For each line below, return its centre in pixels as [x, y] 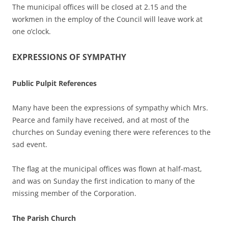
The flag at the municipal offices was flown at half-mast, [107, 169]
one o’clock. [32, 31]
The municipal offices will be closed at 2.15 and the [99, 7]
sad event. [30, 144]
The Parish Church [44, 218]
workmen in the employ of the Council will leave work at [107, 19]
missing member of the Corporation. [74, 193]
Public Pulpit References [54, 83]
